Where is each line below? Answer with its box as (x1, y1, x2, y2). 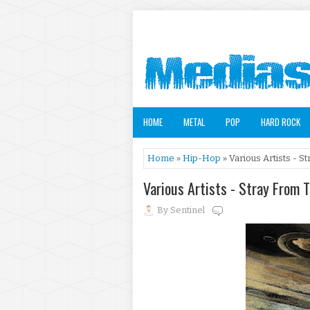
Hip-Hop (183, 153, 221, 163)
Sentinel (170, 205, 205, 215)
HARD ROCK (261, 115, 300, 129)
